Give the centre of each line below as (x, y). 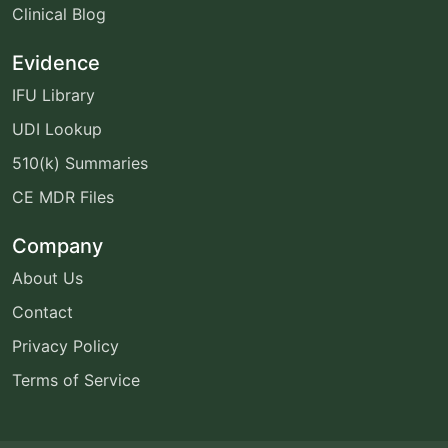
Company (57, 245)
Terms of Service (76, 379)
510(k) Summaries (80, 162)
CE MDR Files (63, 196)
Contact (42, 311)
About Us (47, 277)
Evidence (56, 62)
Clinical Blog (59, 13)
